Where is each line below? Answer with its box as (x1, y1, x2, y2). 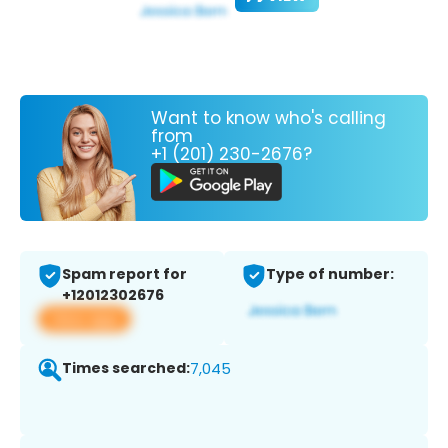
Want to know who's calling (151, 105, 386, 130)
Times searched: (62, 358, 190, 379)
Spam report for (62, 264, 187, 285)
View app (50, 308, 119, 330)
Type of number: (266, 264, 394, 285)
